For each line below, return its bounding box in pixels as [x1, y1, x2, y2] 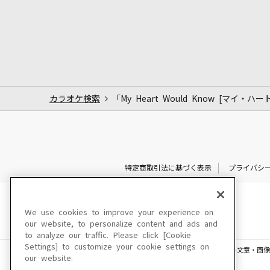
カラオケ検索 [49, 94, 100, 103]
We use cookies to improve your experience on [25, 209, 213, 216]
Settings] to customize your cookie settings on [25, 243, 209, 251]
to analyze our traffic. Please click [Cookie [25, 231, 191, 239]
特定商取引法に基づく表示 [124, 164, 212, 172]
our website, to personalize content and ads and [25, 220, 218, 228]
